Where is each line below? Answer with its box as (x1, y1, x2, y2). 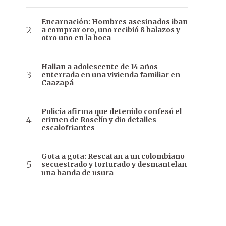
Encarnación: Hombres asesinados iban (41, 17, 188, 27)
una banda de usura (41, 168, 114, 178)
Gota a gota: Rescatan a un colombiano (41, 152, 185, 161)
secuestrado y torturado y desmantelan (41, 160, 187, 169)
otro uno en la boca (41, 33, 111, 43)
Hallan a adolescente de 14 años (41, 62, 158, 72)
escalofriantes (41, 123, 95, 133)
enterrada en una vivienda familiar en (41, 70, 180, 80)
